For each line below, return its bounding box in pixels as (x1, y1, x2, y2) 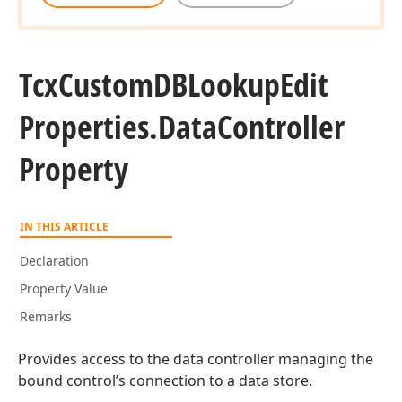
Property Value (20, 280, 108, 297)
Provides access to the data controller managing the (18, 349, 373, 369)
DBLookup (153, 63, 280, 107)
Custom (58, 63, 153, 107)
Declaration (20, 252, 89, 269)
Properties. (19, 105, 158, 149)
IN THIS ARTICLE (20, 219, 109, 234)
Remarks (20, 308, 72, 325)
